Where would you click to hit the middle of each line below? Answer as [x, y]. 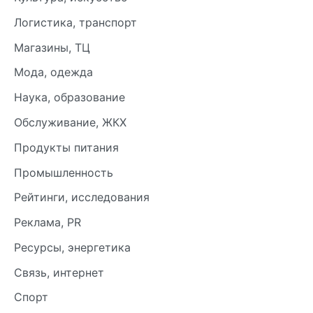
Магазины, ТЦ [52, 47]
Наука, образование [70, 97]
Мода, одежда [53, 72]
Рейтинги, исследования [82, 197]
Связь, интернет [59, 272]
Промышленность [64, 172]
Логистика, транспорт [75, 22]
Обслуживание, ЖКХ [70, 123]
